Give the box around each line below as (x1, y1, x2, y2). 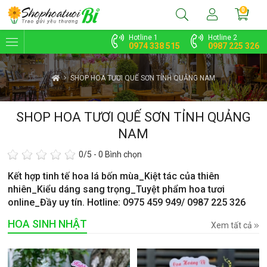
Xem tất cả (210, 220, 254, 230)
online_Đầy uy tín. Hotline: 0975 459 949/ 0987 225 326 (8, 196, 246, 208)
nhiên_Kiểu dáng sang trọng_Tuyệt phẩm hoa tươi (8, 183, 225, 195)
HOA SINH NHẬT (8, 217, 88, 230)
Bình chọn (103, 150, 142, 160)
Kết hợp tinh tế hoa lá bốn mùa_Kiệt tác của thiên (8, 170, 220, 182)
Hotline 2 (207, 33, 237, 42)
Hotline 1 (128, 33, 158, 42)
